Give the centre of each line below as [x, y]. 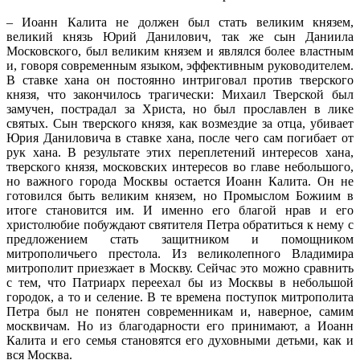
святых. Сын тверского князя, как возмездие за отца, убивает [180, 123]
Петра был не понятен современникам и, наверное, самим [180, 311]
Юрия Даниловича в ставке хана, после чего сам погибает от [180, 137]
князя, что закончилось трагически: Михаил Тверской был [180, 94]
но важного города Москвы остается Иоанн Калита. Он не [180, 181]
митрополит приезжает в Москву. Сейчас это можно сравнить [180, 268]
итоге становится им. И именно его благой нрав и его [180, 210]
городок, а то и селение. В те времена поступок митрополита [180, 297]
